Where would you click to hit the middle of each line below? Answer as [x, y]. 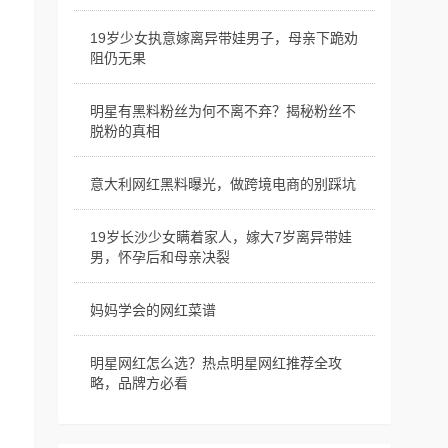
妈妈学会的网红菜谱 [152, 310]
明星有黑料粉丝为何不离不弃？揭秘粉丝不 [222, 111]
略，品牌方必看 [138, 383]
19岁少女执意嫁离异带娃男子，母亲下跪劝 [223, 38]
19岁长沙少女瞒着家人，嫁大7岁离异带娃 [220, 237]
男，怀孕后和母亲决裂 [159, 257]
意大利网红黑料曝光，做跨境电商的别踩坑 [222, 184]
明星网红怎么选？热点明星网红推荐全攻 [215, 363]
